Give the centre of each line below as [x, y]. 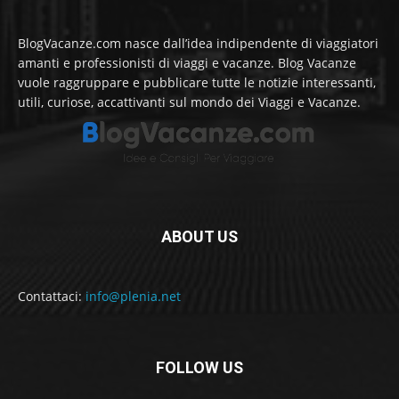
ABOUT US [199, 237]
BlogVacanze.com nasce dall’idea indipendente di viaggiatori [198, 44]
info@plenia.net [133, 297]
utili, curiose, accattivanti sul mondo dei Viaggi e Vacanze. [189, 102]
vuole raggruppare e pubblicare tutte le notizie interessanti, [197, 83]
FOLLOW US [199, 368]
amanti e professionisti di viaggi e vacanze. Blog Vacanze [187, 63]
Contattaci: [52, 297]
